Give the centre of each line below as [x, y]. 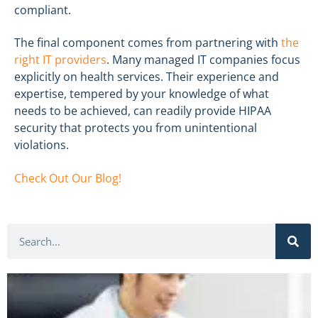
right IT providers [60, 60]
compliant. [43, 10]
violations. [42, 145]
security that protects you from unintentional [136, 128]
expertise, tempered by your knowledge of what [142, 94]
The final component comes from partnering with [148, 43]
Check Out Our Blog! [68, 178]
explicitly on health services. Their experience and [147, 77]
